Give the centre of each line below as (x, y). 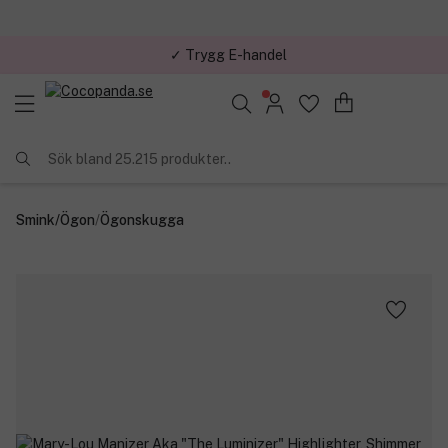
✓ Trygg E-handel (228, 54)
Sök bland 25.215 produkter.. (139, 158)
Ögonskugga (142, 219)
